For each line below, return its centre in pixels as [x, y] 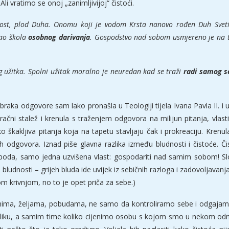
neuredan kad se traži [147, 72]
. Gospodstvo [112, 37]
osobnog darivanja [59, 37]
